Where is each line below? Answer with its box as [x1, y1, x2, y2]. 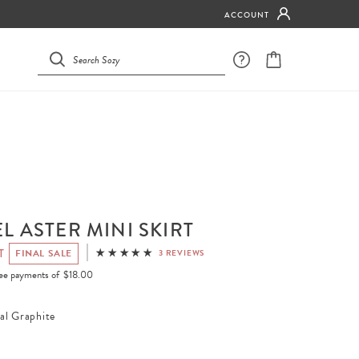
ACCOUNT [224, 9, 269, 21]
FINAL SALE [15, 245, 73, 260]
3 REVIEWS [158, 247, 205, 259]
